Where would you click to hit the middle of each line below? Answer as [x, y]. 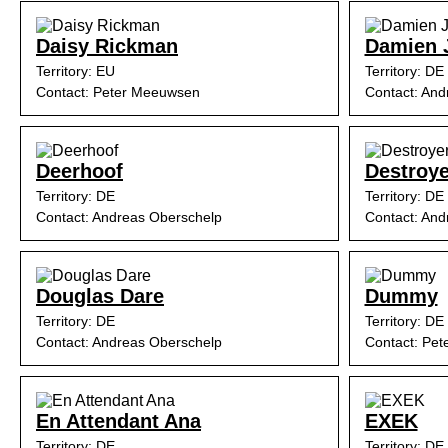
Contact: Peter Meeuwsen [118, 92]
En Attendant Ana [118, 421]
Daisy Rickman [107, 46]
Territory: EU [75, 71]
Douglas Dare [100, 296]
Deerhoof [79, 171]
